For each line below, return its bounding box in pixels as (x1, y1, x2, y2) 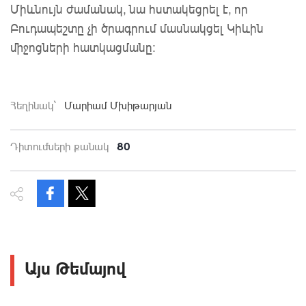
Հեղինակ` (10, 98, 56, 112)
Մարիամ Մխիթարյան (64, 98, 171, 112)
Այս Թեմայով (25, 256, 126, 279)
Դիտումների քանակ (10, 139, 109, 153)
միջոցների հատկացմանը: (10, 39, 156, 55)
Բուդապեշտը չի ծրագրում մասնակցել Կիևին (10, 20, 264, 36)
